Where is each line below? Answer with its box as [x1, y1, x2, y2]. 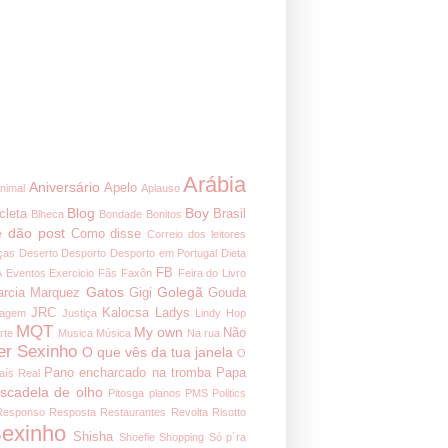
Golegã [156, 283, 203, 300]
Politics [212, 386, 247, 399]
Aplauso [140, 181, 180, 194]
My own [133, 323, 183, 340]
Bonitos [145, 207, 182, 220]
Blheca [30, 207, 64, 220]
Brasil [213, 206, 246, 221]
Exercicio [49, 266, 95, 279]
